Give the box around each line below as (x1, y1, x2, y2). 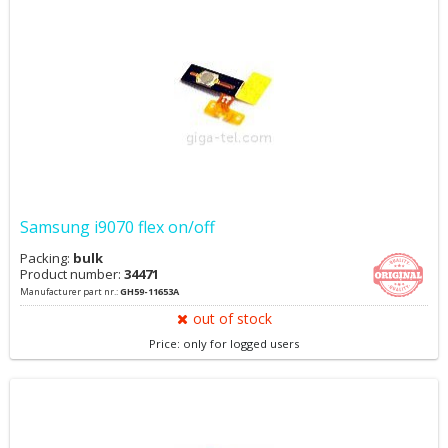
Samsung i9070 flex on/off (20, 216, 215, 238)
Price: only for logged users (149, 336, 299, 351)
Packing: (20, 249, 73, 267)
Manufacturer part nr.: (20, 285, 120, 298)
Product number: (20, 265, 124, 283)
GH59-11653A (120, 285, 179, 298)
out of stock (192, 309, 272, 328)
